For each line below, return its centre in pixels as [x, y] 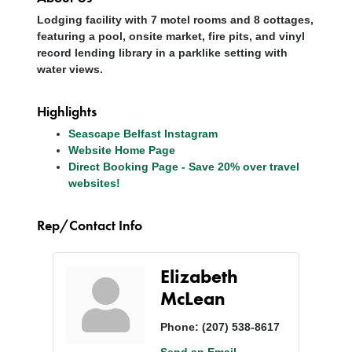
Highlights [67, 111]
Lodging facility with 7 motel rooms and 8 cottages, [175, 19]
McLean [193, 298]
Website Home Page [122, 150]
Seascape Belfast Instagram [143, 133]
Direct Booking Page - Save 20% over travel [184, 166]
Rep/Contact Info [90, 225]
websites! [94, 183]
